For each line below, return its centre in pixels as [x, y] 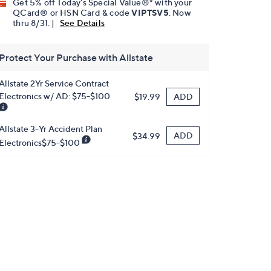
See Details [82, 23]
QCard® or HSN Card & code [72, 13]
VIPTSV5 [150, 13]
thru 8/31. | [35, 23]
